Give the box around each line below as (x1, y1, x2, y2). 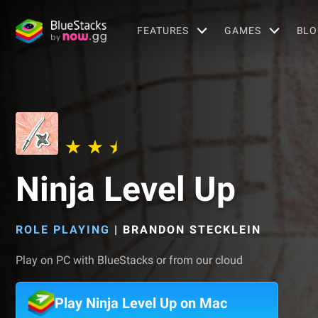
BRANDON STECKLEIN (123, 223, 261, 236)
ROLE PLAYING (16, 223, 110, 236)
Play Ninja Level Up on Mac (55, 295, 227, 312)
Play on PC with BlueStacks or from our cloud (16, 253, 243, 267)
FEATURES (137, 24, 190, 36)
